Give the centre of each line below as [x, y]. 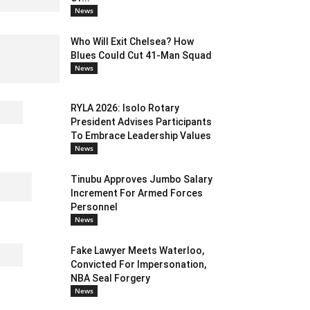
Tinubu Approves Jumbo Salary [142, 180]
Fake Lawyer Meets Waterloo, [137, 251]
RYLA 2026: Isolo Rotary [125, 108]
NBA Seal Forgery [110, 279]
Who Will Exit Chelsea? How [132, 42]
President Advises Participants [141, 122]
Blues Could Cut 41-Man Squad [141, 56]
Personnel [94, 207]
